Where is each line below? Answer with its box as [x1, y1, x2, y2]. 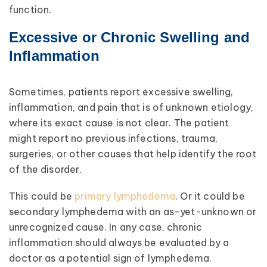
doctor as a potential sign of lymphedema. [9, 252, 212, 265]
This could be [9, 190, 75, 203]
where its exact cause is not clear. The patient [9, 117, 229, 129]
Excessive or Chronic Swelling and [9, 29, 250, 46]
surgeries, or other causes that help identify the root [9, 148, 257, 160]
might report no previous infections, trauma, [9, 132, 218, 145]
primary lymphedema [74, 190, 176, 203]
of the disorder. [9, 163, 82, 176]
